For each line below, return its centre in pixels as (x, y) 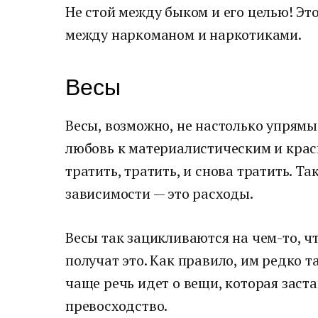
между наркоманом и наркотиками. (183, 34)
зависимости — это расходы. (159, 193)
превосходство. (117, 306)
